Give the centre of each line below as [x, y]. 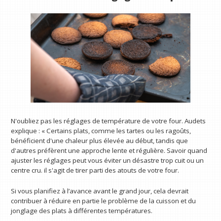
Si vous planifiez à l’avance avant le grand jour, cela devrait [100, 191]
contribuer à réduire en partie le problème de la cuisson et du [104, 201]
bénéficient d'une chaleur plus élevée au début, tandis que [100, 141]
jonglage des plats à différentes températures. [82, 210]
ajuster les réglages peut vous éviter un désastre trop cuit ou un [108, 161]
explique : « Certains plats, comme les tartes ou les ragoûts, [101, 131]
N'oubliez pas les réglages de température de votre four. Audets [109, 121]
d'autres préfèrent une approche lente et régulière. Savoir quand [109, 151]
